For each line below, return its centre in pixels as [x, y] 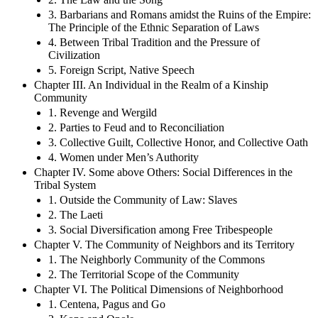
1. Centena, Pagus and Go [107, 304]
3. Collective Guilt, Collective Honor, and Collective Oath [178, 142]
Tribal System [65, 185]
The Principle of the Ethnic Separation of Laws [154, 27]
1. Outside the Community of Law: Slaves [143, 199]
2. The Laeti [76, 214]
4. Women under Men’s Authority [124, 157]
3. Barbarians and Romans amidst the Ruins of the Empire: [180, 14]
